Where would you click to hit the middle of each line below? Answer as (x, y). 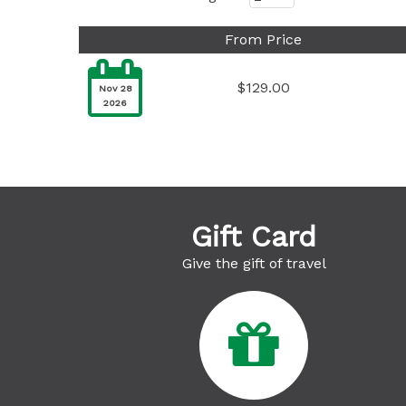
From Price (263, 39)
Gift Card (254, 237)
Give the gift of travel (254, 263)
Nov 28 (115, 88)
